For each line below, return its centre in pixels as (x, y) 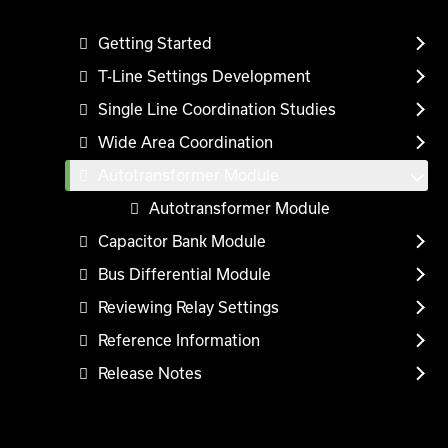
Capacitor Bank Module (182, 241)
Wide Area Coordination (185, 142)
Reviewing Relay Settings (188, 307)
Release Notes (150, 373)
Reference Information (179, 340)
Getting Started (155, 43)
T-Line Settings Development (204, 76)
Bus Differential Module (184, 274)
